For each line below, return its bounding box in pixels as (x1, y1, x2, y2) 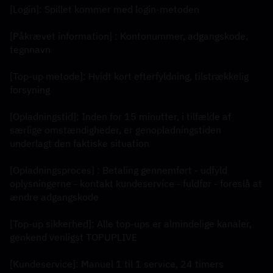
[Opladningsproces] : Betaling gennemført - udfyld (10, 164, 227, 176)
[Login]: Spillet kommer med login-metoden (10, 3, 199, 15)
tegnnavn (10, 43, 51, 55)
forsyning (10, 83, 50, 96)
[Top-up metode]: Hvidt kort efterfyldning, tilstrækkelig (10, 70, 249, 82)
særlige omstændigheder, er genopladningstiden (10, 124, 221, 136)
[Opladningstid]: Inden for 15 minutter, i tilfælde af (10, 110, 231, 122)
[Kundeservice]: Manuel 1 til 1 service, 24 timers (10, 258, 224, 270)
